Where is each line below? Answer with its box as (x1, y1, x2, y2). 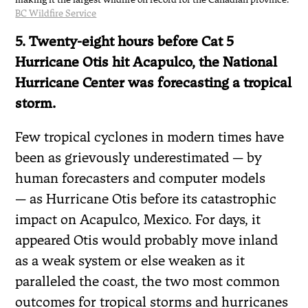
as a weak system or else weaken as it (15, 252, 245, 269)
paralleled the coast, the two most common (15, 272, 280, 289)
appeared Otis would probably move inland (15, 231, 278, 248)
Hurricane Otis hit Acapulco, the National (15, 53, 278, 70)
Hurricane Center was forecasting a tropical (15, 74, 292, 91)
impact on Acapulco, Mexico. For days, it (15, 210, 261, 228)
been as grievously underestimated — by (15, 148, 263, 166)
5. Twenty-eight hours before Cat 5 (15, 32, 234, 49)
